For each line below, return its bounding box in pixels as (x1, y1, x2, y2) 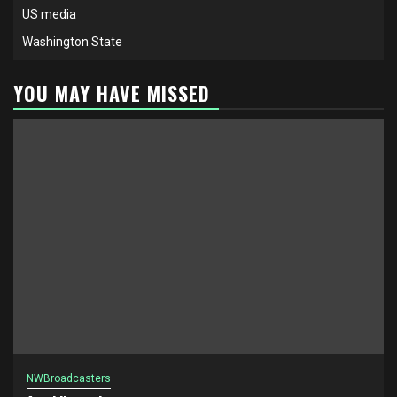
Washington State (22, 35, 122, 49)
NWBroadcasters (27, 372, 111, 385)
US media (22, 7, 76, 21)
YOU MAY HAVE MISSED (13, 79, 210, 107)
